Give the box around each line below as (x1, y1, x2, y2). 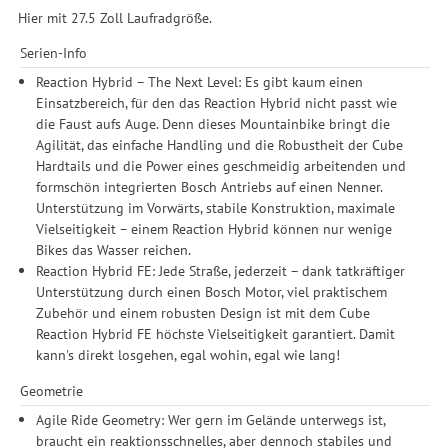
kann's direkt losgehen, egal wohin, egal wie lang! (36, 345, 341, 365)
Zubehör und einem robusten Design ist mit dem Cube (36, 303, 371, 323)
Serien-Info (19, 42, 87, 62)
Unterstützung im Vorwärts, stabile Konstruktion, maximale (36, 198, 396, 218)
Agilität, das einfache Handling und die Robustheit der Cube (36, 135, 404, 155)
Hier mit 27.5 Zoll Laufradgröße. (17, 7, 212, 27)
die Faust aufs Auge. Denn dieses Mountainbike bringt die (36, 114, 391, 134)
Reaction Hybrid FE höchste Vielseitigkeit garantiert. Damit (36, 324, 396, 344)
